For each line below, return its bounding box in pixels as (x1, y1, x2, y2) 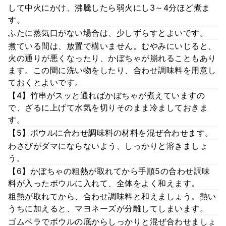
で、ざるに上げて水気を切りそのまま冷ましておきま (8, 102, 208, 112)
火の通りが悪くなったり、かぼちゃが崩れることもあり (8, 52, 216, 63)
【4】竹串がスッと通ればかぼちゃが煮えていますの (8, 90, 205, 100)
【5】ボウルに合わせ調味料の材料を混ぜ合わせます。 (8, 127, 213, 138)
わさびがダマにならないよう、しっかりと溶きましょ (8, 140, 208, 151)
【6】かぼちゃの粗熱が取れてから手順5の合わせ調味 (8, 165, 210, 176)
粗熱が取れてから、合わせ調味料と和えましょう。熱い (8, 191, 216, 201)
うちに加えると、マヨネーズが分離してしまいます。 (8, 203, 208, 213)
